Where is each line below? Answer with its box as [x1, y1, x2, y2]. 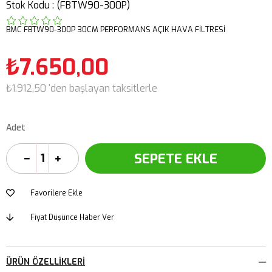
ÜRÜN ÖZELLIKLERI [6, 256, 85, 268]
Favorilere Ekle [30, 188, 83, 199]
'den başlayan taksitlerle [49, 82, 157, 95]
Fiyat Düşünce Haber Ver [30, 212, 114, 223]
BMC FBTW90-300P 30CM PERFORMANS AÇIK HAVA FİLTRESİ [6, 24, 225, 35]
